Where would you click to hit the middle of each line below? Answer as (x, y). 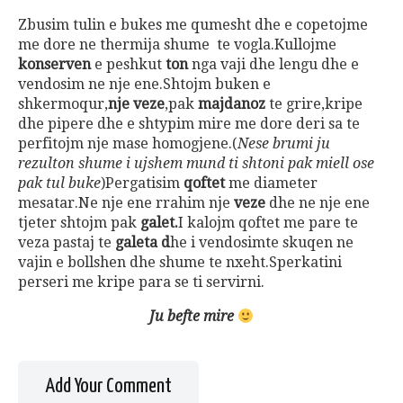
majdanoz (232, 104)
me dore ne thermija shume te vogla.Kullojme (177, 45)
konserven (56, 65)
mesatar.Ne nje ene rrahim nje (126, 203)
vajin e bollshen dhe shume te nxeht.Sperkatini (180, 263)
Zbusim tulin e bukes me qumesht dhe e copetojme (193, 25)
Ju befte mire (193, 317)
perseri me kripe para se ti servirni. (141, 282)
